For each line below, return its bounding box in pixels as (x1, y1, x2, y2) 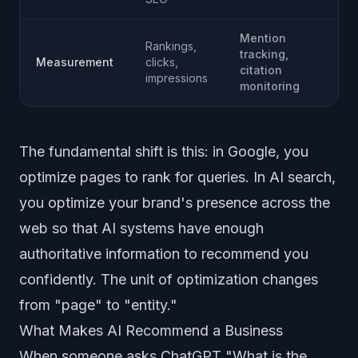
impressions (145, 71, 208, 85)
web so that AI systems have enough (19, 220, 264, 237)
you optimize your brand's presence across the (19, 194, 330, 211)
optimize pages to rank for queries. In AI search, (19, 169, 336, 185)
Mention (240, 31, 286, 45)
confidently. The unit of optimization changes (19, 271, 318, 288)
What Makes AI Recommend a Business (19, 322, 283, 339)
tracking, (240, 47, 288, 61)
